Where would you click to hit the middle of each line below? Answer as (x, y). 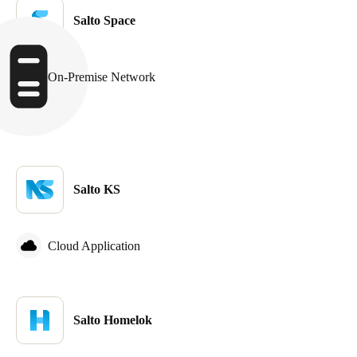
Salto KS (97, 189)
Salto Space (104, 20)
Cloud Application (94, 245)
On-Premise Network (102, 76)
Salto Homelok (113, 320)
